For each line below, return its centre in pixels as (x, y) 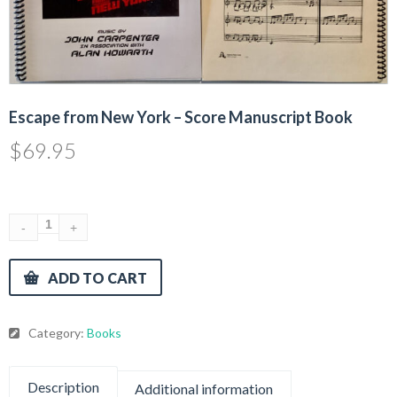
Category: (58, 333)
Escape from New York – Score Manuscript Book (181, 117)
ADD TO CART (97, 278)
